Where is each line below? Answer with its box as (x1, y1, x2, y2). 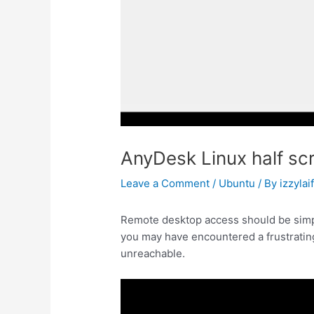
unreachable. (121, 246, 186, 260)
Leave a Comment (121, 176, 210, 190)
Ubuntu (219, 176, 256, 190)
